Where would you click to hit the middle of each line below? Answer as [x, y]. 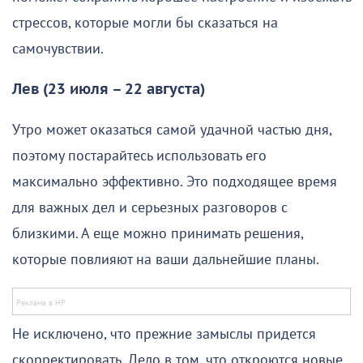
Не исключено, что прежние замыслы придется [164, 335]
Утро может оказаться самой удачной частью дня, [172, 130]
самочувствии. [58, 49]
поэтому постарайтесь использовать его [139, 156]
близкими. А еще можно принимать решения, [158, 234]
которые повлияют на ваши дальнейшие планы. [166, 260]
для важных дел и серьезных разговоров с [150, 208]
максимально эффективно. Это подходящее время [175, 182]
